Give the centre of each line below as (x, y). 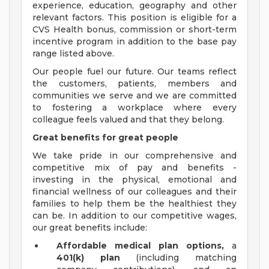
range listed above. (73, 54)
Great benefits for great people (105, 138)
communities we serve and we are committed (134, 96)
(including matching (178, 258)
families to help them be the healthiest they (134, 204)
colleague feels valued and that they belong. (128, 120)
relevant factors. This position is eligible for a (134, 18)
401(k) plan (88, 258)
